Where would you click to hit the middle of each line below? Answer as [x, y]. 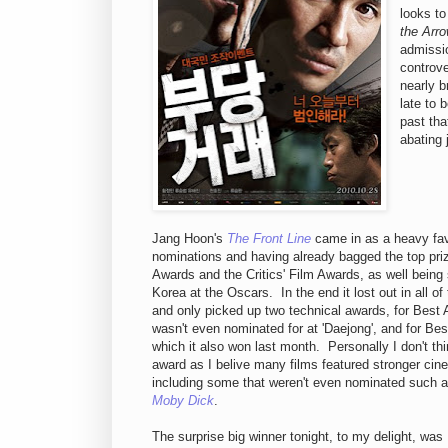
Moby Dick [183, 400]
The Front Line [269, 238]
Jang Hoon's [189, 238]
